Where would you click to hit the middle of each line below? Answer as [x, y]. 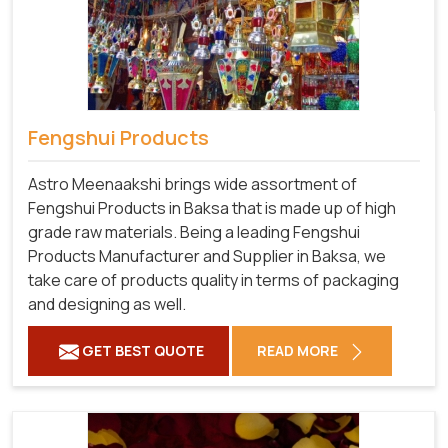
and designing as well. [107, 303]
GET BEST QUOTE [141, 350]
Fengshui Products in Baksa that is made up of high [212, 207]
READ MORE [299, 350]
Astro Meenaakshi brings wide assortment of [192, 183]
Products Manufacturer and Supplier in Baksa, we [207, 255]
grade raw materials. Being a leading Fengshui [194, 231]
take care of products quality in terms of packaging [213, 279]
